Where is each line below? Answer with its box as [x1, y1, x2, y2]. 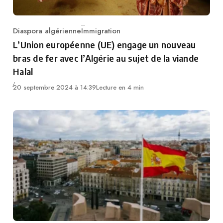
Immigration [81, 25, 121, 37]
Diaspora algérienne [13, 25, 82, 37]
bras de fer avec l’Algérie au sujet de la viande [13, 52, 199, 64]
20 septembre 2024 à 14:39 [13, 83, 97, 93]
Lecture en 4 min [96, 83, 144, 93]
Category [12, 30, 44, 42]
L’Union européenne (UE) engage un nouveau [13, 39, 196, 51]
